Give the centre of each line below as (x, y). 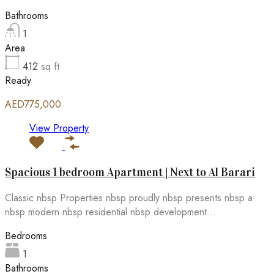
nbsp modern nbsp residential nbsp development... (110, 212)
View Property (59, 128)
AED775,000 (33, 105)
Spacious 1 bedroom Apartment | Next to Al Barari (130, 172)
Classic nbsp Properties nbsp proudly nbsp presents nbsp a (129, 198)
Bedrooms (26, 235)
